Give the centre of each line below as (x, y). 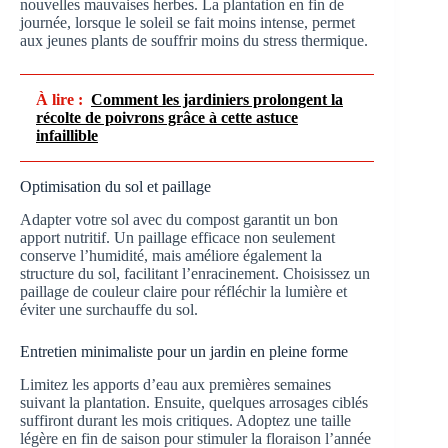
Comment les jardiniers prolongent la (217, 99)
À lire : (59, 99)
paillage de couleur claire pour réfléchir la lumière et (183, 291)
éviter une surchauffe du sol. (109, 309)
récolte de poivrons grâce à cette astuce (167, 117)
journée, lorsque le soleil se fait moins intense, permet (187, 22)
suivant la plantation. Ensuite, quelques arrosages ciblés (194, 402)
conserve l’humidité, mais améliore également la (171, 255)
